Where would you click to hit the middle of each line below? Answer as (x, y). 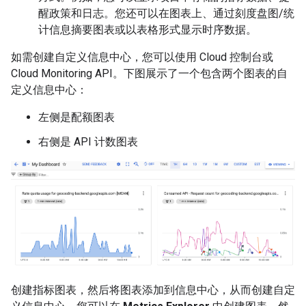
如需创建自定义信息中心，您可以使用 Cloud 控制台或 (142, 57)
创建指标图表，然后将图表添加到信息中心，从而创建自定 (153, 290)
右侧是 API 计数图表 (88, 141)
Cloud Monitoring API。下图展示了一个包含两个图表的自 (149, 73)
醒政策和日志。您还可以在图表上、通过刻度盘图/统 (166, 13)
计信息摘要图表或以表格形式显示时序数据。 (148, 29)
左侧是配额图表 (76, 117)
